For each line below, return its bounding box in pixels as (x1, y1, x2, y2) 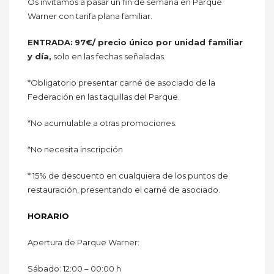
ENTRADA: (28, 37, 73, 47)
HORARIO (28, 210, 69, 221)
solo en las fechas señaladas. (51, 51, 166, 61)
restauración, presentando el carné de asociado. (28, 184, 220, 194)
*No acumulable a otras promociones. (28, 117, 177, 128)
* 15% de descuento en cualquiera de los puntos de (28, 170, 228, 180)
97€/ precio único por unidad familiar (75, 37, 243, 47)
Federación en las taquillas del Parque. (28, 91, 180, 102)
